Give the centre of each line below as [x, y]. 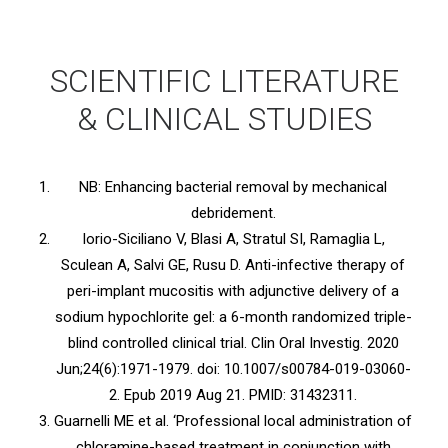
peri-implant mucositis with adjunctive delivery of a [233, 291]
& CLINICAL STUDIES [224, 119]
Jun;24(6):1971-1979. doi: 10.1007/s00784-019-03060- [233, 369]
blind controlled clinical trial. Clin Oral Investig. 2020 [233, 343]
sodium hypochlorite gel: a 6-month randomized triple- [233, 317]
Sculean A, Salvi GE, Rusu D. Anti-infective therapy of [233, 265]
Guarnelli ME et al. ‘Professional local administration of [233, 421]
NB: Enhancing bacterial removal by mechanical [233, 187]
